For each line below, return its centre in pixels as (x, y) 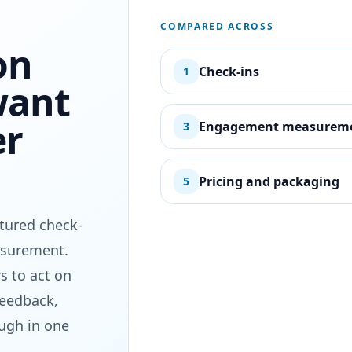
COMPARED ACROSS (217, 26)
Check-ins (229, 71)
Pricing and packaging (269, 181)
